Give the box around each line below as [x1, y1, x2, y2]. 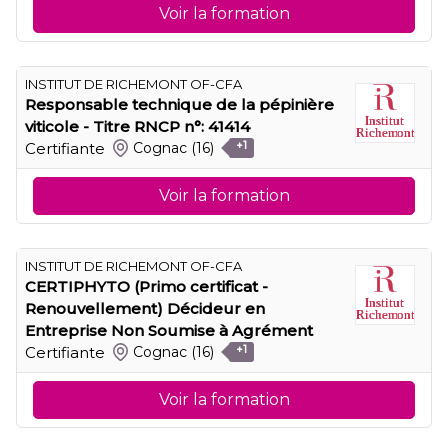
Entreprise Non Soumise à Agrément [25, 320, 313, 340]
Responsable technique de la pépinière [25, 94, 334, 114]
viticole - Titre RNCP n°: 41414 [25, 116, 250, 136]
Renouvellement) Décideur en [25, 298, 265, 318]
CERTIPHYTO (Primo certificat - [25, 276, 268, 296]
